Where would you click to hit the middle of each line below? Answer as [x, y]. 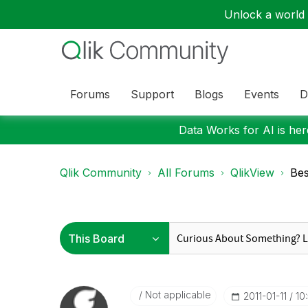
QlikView [252, 173]
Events [262, 94]
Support [152, 94]
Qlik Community [101, 173]
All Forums [186, 173]
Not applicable [176, 295]
